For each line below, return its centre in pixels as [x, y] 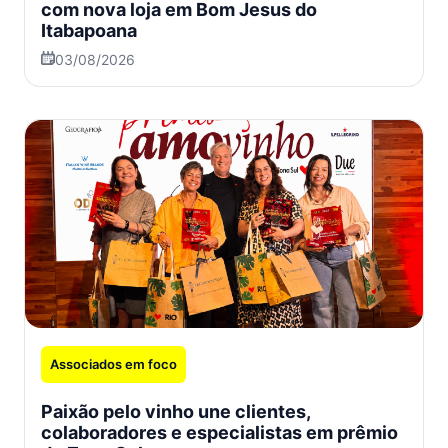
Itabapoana [89, 31]
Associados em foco [113, 364]
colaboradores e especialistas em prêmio [219, 433]
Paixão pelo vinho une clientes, [176, 412]
